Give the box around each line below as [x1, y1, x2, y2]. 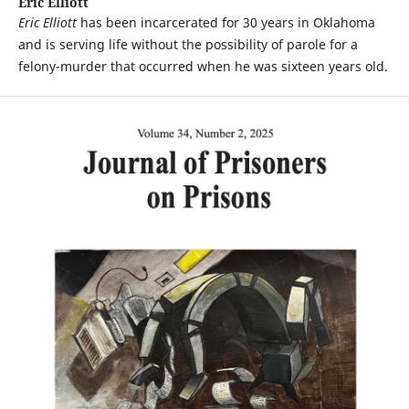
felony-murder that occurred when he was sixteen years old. [17, 58, 388, 75]
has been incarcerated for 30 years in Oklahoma [76, 14, 375, 31]
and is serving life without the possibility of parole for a [17, 36, 358, 53]
